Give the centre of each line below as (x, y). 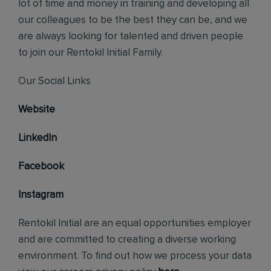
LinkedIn (38, 138)
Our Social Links (54, 81)
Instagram (41, 195)
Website (37, 110)
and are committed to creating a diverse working (127, 240)
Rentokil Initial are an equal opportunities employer (135, 224)
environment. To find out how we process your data (135, 256)
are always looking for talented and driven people (131, 37)
